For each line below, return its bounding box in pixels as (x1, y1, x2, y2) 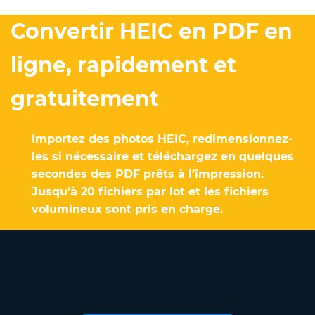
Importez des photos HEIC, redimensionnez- (32, 131, 292, 146)
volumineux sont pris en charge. (32, 202, 223, 216)
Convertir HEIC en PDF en (11, 18, 292, 44)
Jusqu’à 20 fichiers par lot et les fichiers (32, 184, 269, 198)
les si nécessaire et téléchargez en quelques (32, 149, 294, 163)
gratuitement (11, 85, 159, 112)
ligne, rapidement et (11, 51, 236, 78)
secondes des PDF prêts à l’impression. (32, 167, 264, 181)
